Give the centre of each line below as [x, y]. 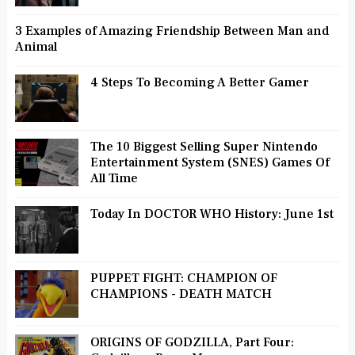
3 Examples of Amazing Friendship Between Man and [172, 31]
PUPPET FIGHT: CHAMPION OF [183, 278]
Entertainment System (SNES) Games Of [210, 162]
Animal [36, 46]
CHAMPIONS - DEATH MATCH [181, 294]
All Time [114, 178]
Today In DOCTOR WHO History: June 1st [212, 214]
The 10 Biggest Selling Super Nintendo [204, 146]
